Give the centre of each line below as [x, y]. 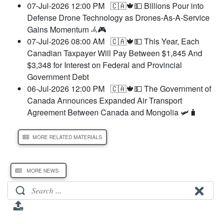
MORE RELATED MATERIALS [67, 137]
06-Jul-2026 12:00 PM [69, 89]
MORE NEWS [43, 170]
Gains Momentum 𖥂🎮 [67, 30]
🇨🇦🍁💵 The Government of [161, 89]
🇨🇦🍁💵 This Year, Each [155, 41]
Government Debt [58, 77]
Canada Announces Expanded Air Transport [105, 101]
